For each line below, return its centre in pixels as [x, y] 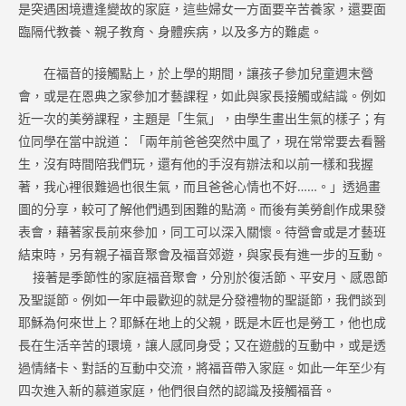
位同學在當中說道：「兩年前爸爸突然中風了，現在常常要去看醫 [202, 141]
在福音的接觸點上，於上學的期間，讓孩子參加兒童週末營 [196, 73]
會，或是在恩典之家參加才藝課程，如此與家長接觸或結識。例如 [202, 96]
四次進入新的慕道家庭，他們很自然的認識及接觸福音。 [177, 390]
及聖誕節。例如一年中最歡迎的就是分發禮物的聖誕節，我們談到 [202, 300]
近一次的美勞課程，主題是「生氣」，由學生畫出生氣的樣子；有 [202, 118]
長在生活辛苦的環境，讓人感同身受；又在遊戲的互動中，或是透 [202, 345]
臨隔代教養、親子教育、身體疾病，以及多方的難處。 [170, 31]
